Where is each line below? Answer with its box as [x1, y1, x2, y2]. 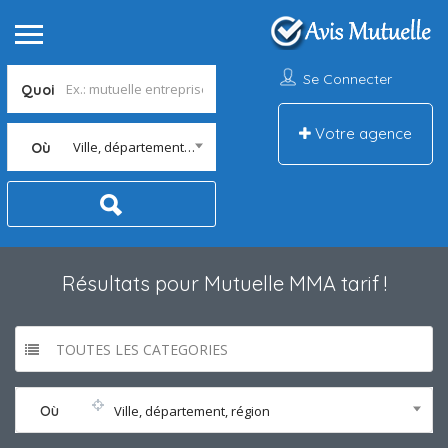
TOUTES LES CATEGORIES [56, 340, 228, 359]
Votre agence [311, 124, 412, 143]
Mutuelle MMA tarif [203, 271, 379, 296]
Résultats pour [61, 271, 204, 296]
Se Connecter [303, 70, 392, 88]
